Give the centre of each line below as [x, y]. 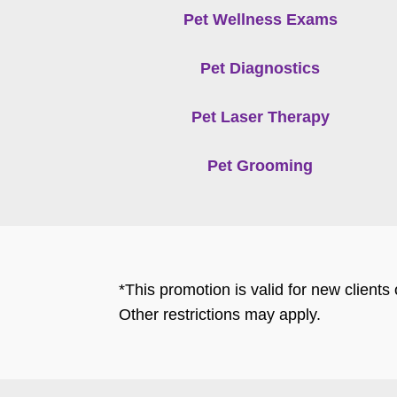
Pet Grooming [261, 165]
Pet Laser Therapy [260, 117]
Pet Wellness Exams [260, 19]
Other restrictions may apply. [220, 315]
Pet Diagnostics [261, 68]
